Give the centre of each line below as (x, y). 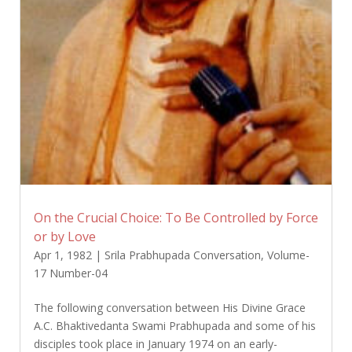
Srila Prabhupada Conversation (182, 255)
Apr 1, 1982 (62, 255)
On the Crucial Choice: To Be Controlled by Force (176, 217)
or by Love (64, 236)
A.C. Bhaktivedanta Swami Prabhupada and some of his (174, 325)
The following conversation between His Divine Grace (169, 307)
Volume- (288, 255)
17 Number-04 (70, 273)
